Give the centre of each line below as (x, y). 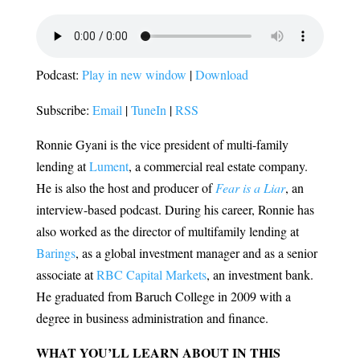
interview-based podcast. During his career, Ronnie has (175, 210)
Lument (108, 166)
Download (221, 75)
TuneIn (148, 110)
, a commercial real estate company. (218, 166)
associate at (66, 275)
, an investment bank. (260, 275)
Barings (55, 253)
